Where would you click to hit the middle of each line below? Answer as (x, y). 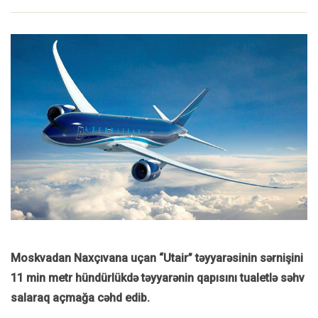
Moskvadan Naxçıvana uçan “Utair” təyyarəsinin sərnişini (157, 258)
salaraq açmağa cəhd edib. (80, 298)
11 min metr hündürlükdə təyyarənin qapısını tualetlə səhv (158, 278)
